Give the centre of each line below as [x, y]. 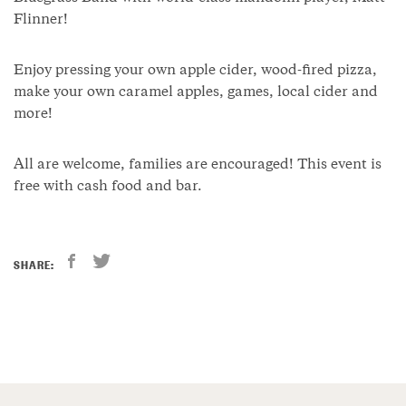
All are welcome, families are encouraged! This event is [198, 165]
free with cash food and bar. [108, 187]
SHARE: [34, 263]
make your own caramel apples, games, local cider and [196, 92]
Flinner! [41, 20]
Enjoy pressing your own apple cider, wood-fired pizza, [195, 71]
